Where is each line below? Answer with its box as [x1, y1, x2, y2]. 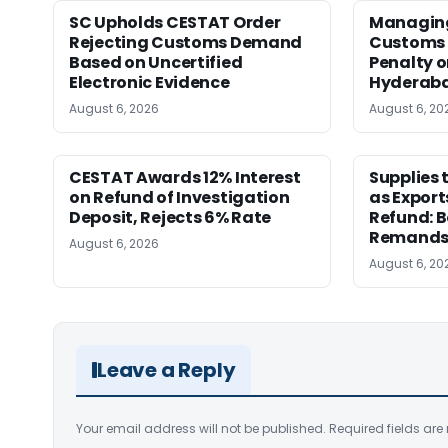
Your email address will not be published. [76, 420, 326, 438]
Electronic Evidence [69, 71, 230, 95]
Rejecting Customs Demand [69, 31, 303, 55]
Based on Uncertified [69, 51, 243, 75]
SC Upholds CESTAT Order [69, 11, 281, 35]
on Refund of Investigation [69, 186, 290, 210]
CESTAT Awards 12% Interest [69, 166, 301, 190]
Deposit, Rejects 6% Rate [69, 206, 272, 230]
